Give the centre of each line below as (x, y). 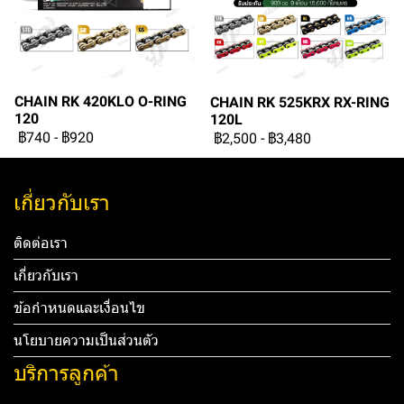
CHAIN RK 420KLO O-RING (101, 102)
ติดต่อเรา (41, 243)
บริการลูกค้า (66, 373)
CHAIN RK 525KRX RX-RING (300, 102)
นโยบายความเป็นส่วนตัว (86, 340)
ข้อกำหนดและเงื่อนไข (79, 308)
